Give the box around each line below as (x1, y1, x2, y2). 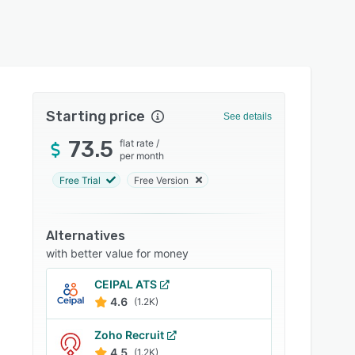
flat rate (120, 137, 155, 149)
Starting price (46, 108, 146, 125)
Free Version (134, 174, 189, 186)
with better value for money (46, 246, 189, 260)
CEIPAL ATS (94, 277, 158, 291)
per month (120, 150, 165, 162)
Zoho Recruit (94, 328, 165, 342)
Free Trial (59, 174, 101, 186)
